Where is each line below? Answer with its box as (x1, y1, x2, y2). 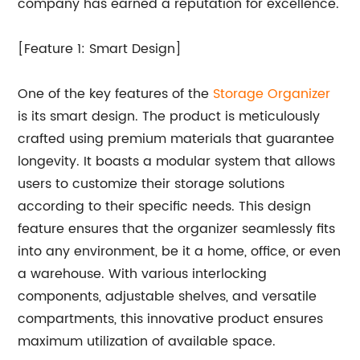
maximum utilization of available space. (18, 331, 276, 352)
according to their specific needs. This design (18, 196, 312, 217)
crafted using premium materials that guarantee (18, 129, 335, 149)
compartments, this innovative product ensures (18, 309, 324, 329)
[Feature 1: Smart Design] (18, 39, 182, 59)
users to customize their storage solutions (18, 174, 285, 194)
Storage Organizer (213, 84, 331, 104)
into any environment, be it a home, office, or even (18, 241, 342, 262)
